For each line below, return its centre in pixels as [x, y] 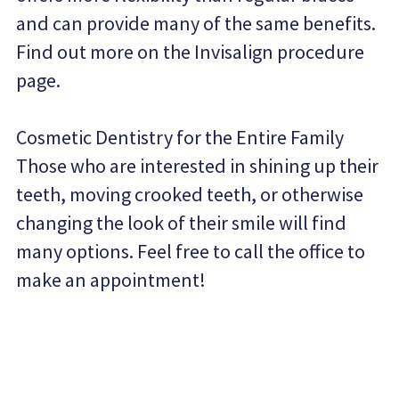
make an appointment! [111, 280]
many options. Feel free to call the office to [191, 251]
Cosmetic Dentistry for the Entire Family [180, 137]
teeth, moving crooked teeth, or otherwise [190, 194]
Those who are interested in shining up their [198, 166]
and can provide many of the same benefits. [196, 23]
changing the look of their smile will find [182, 223]
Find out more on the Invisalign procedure [191, 52]
